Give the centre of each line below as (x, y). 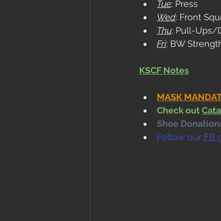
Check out (179, 110)
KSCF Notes (164, 70)
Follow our (180, 137)
